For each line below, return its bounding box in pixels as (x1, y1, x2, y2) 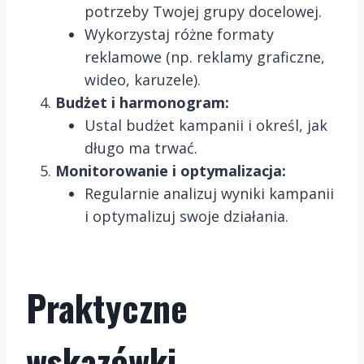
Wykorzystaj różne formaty (84, 24, 274, 45)
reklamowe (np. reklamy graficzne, (84, 47, 325, 67)
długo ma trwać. (84, 138, 197, 158)
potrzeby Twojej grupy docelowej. (84, 2, 322, 22)
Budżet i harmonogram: (55, 93, 229, 113)
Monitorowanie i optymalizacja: (55, 161, 286, 181)
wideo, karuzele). (84, 70, 201, 90)
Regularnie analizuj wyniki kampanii (84, 184, 334, 204)
